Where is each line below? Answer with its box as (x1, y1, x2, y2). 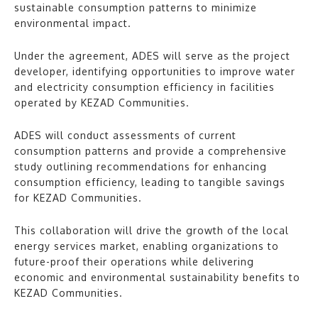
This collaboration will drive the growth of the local (14, 224, 289, 237)
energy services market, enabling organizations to (14, 240, 279, 253)
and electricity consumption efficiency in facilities (14, 81, 275, 94)
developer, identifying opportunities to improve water (14, 65, 295, 78)
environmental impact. (14, 17, 131, 30)
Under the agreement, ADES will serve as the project (14, 50, 290, 62)
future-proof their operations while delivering (14, 256, 254, 268)
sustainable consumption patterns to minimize (14, 1, 257, 14)
